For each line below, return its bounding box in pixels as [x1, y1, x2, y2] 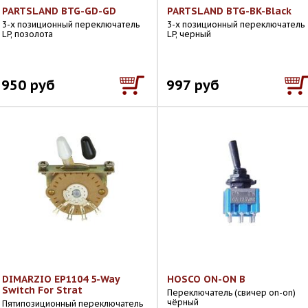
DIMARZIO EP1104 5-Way [2, 273, 120, 285]
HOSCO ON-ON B [167, 273, 245, 285]
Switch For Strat [2, 284, 82, 296]
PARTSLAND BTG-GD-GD [2, 5, 116, 17]
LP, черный [167, 29, 211, 39]
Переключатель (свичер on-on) [167, 287, 296, 298]
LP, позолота [2, 29, 53, 39]
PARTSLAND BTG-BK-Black [167, 5, 291, 17]
